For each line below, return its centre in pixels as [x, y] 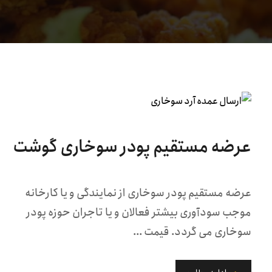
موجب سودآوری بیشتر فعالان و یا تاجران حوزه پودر [139, 212]
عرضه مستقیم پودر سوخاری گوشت [132, 147]
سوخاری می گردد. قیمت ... [192, 232]
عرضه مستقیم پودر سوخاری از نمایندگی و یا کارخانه [138, 193]
